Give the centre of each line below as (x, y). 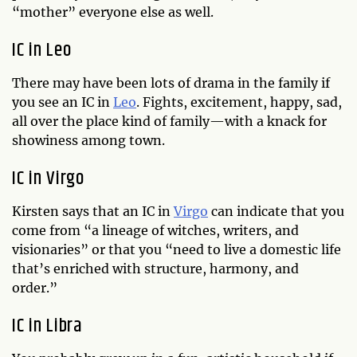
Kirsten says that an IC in (93, 211)
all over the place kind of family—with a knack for (169, 121)
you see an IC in (63, 102)
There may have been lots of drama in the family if (171, 83)
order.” (35, 288)
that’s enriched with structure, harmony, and (155, 269)
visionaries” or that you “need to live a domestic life (177, 249)
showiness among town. (88, 140)
